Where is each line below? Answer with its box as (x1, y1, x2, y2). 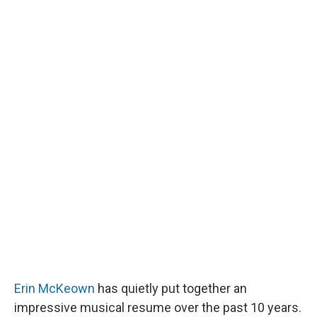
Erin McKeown (14, 281, 95, 296)
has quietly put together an (95, 281, 247, 296)
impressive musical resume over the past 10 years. (14, 300, 301, 315)
